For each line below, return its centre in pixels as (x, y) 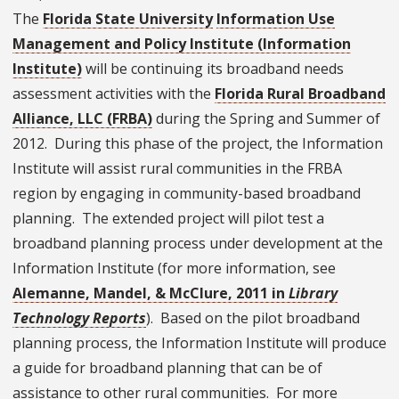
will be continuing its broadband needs (213, 68)
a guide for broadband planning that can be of (167, 367)
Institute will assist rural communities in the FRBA (177, 168)
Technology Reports (79, 318)
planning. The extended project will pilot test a (168, 218)
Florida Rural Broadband (300, 93)
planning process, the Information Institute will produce (199, 342)
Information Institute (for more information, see (174, 268)
